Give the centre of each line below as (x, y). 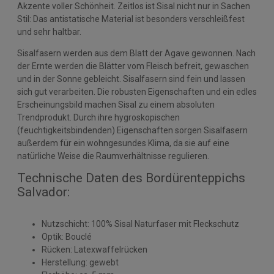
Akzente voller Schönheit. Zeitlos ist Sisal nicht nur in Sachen (134, 6)
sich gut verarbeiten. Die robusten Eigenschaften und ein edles (137, 92)
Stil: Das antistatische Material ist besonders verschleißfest (131, 19)
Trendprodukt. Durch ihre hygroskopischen (98, 118)
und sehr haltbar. (49, 32)
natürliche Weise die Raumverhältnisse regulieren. (113, 156)
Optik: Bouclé (67, 237)
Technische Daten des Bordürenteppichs (131, 178)
